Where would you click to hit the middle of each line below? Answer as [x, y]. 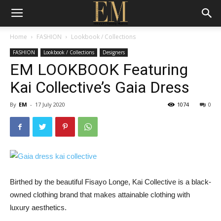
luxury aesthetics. [38, 207]
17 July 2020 [50, 104]
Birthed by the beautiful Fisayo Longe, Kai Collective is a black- [110, 182]
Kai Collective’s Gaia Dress [100, 87]
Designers [114, 52]
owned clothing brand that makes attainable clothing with [100, 195]
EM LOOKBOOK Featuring [99, 70]
